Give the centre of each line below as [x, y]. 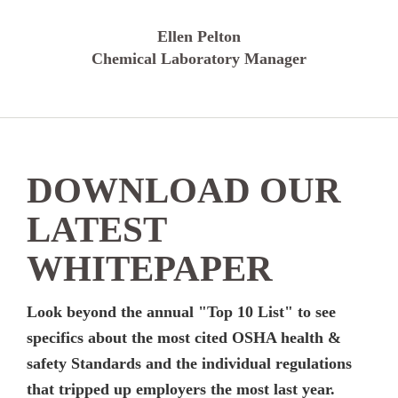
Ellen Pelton [199, 36]
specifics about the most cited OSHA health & [184, 337]
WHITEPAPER [150, 268]
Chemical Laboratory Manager [199, 58]
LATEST [96, 229]
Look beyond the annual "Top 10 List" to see [181, 311]
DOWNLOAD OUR [184, 190]
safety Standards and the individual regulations [189, 363]
